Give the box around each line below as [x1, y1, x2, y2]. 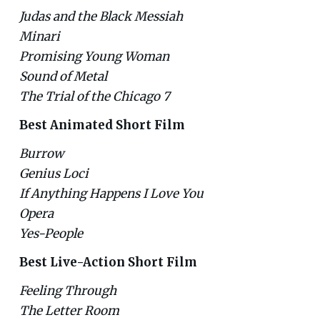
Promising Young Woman [19, 48, 169, 64]
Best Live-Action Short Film [19, 254, 197, 270]
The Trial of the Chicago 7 [19, 88, 170, 104]
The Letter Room [19, 302, 119, 319]
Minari [19, 28, 60, 44]
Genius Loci [19, 165, 89, 181]
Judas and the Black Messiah [19, 8, 183, 24]
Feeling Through [19, 282, 116, 299]
